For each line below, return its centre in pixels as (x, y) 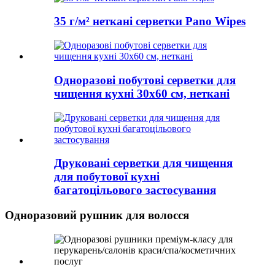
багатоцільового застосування (135, 190)
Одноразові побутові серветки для (145, 80)
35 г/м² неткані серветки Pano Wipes (150, 21)
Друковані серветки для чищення (143, 163)
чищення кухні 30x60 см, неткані (142, 93)
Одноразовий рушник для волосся (97, 215)
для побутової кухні (107, 177)
